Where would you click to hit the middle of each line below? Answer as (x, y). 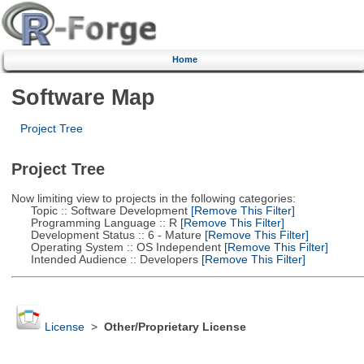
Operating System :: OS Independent (116, 247)
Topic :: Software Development (99, 210)
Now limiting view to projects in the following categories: (153, 198)
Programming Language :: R (94, 223)
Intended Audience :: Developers (104, 259)
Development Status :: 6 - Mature (106, 235)
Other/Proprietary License (175, 327)
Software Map (83, 97)
